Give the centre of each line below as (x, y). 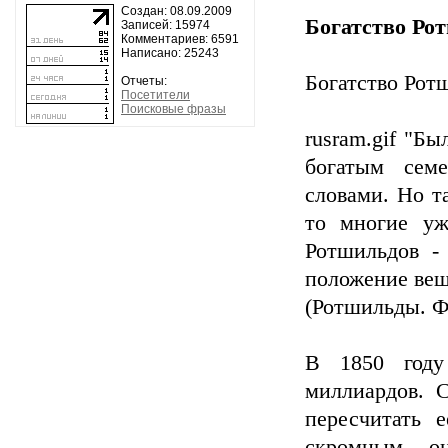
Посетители (155, 95)
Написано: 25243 (170, 53)
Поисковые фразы (173, 109)
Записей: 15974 (165, 25)
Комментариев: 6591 (180, 39)
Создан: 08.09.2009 (176, 11)
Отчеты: (144, 81)
